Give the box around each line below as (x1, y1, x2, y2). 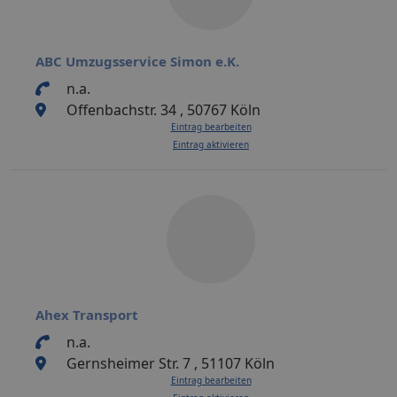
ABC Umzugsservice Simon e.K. (35, 51, 239, 70)
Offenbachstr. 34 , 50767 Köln (66, 99, 261, 120)
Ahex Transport (35, 305, 138, 323)
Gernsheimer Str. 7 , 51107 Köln (66, 353, 275, 373)
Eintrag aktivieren (173, 137, 249, 151)
